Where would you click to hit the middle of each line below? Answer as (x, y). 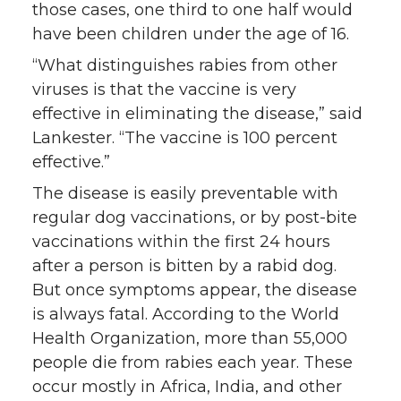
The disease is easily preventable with (185, 193)
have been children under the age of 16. (191, 34)
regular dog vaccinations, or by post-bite (195, 217)
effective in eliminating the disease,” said (197, 113)
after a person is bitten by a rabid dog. (184, 265)
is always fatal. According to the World (186, 314)
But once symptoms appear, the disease (195, 290)
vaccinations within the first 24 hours (181, 241)
